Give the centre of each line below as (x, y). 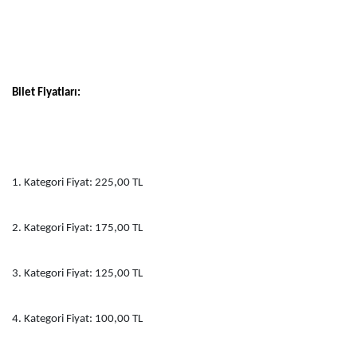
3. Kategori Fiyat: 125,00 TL (77, 273)
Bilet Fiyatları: (46, 92)
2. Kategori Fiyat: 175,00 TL (77, 228)
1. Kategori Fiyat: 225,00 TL (77, 182)
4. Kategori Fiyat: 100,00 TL (77, 319)
